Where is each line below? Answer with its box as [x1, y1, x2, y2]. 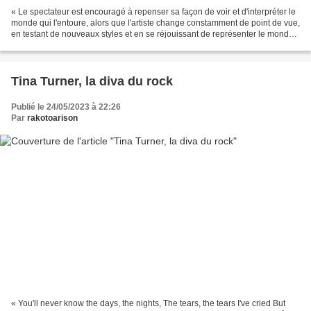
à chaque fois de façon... [11, 40, 103, 50]
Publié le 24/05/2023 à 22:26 [11, 101, 121, 112]
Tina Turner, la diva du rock [11, 74, 173, 88]
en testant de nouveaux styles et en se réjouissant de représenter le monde [11, 28, 294, 39]
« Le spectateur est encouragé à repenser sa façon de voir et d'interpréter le [11, 6, 296, 17]
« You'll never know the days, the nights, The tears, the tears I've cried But [11, 299, 285, 309]
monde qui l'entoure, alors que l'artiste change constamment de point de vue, [11, 17, 300, 28]
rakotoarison [27, 112, 78, 123]
